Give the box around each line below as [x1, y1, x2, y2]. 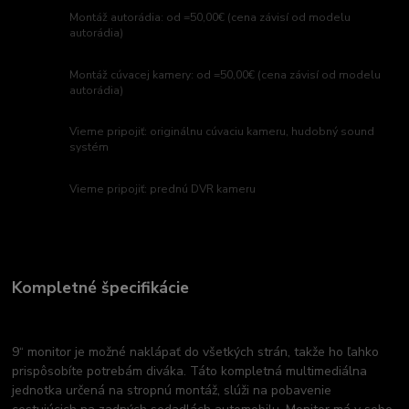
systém [69, 140, 110, 155]
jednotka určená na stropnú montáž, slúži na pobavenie [12, 381, 332, 399]
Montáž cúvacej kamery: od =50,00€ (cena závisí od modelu [69, 67, 382, 82]
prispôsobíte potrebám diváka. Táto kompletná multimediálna [12, 362, 368, 380]
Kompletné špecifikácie [12, 276, 190, 299]
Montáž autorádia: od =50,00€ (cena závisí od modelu [69, 9, 351, 25]
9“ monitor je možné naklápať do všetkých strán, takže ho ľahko [12, 342, 380, 361]
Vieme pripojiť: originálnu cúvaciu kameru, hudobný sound [69, 124, 375, 140]
